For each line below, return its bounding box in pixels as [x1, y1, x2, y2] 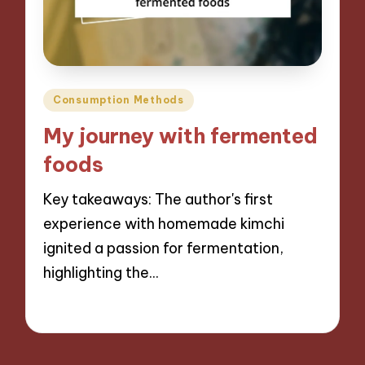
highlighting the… [43, 263, 159, 283]
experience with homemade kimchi [43, 214, 285, 234]
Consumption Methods [53, 93, 184, 106]
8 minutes [137, 300, 193, 315]
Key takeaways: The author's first [43, 190, 274, 209]
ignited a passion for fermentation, [43, 239, 284, 258]
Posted [42, 88, 91, 106]
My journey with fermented [43, 123, 319, 150]
